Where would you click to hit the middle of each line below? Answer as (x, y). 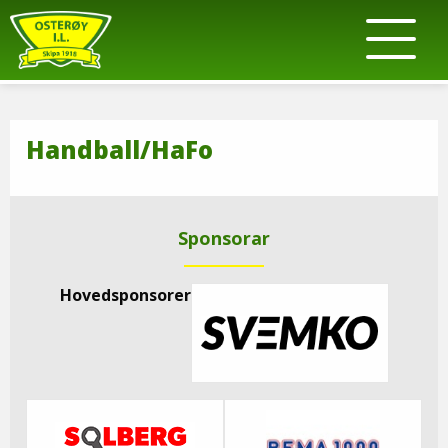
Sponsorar (224, 238)
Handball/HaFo (119, 149)
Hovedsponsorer (125, 295)
